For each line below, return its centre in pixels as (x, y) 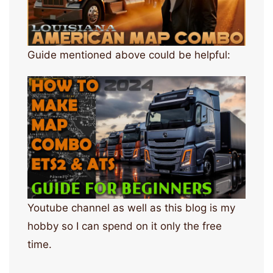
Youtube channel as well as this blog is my (131, 207)
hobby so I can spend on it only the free (125, 226)
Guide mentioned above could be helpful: (129, 55)
